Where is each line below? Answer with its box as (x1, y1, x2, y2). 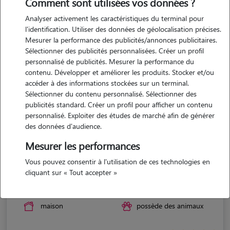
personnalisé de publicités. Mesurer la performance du (25, 56, 194, 66)
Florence (19, 166, 57, 180)
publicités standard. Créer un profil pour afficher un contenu (25, 100, 213, 109)
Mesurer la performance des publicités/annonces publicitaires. (25, 35, 217, 45)
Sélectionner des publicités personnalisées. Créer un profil (25, 46, 204, 55)
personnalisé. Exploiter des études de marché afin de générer (25, 110, 215, 120)
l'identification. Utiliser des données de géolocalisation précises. (25, 24, 221, 34)
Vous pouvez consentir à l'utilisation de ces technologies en (25, 157, 210, 166)
